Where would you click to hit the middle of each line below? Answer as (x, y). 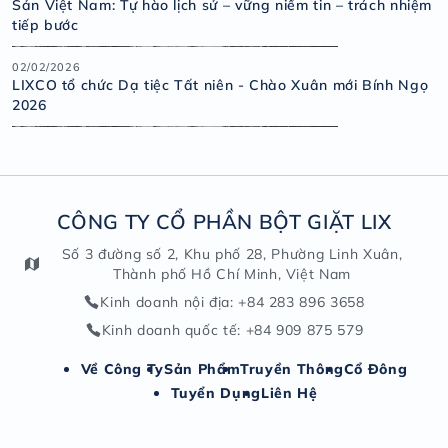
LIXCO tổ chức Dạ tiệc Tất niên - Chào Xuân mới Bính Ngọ (220, 85)
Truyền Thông (292, 369)
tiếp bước (45, 25)
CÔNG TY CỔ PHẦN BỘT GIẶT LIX (224, 221)
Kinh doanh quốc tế (169, 330)
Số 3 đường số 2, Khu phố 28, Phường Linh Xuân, (232, 254)
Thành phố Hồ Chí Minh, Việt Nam (232, 274)
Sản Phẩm (202, 369)
